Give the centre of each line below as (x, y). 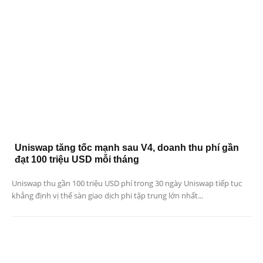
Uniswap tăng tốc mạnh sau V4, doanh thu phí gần (127, 147)
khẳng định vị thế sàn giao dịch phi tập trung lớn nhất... (107, 195)
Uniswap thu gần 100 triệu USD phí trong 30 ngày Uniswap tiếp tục (127, 183)
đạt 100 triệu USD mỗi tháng (77, 159)
